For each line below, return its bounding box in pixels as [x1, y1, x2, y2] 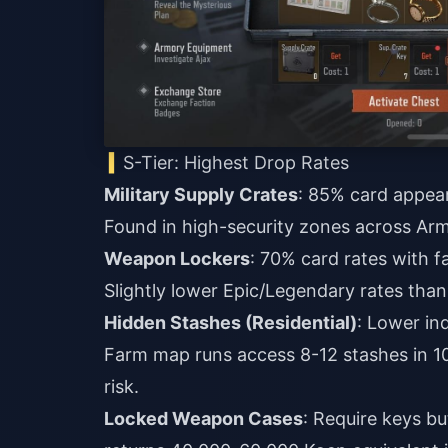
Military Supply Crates [104, 183, 298, 205]
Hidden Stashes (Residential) [104, 311, 357, 333]
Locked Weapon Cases [104, 407, 303, 429]
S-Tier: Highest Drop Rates [123, 151, 350, 173]
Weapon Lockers [104, 247, 250, 269]
